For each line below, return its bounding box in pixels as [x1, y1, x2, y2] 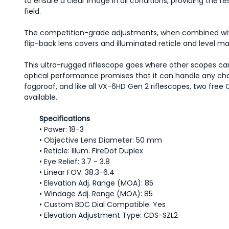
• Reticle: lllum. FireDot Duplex [39, 146, 143, 156]
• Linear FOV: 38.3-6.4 [39, 167, 114, 177]
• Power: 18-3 [39, 124, 84, 134]
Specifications [39, 113, 90, 124]
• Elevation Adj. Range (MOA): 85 [39, 178, 153, 188]
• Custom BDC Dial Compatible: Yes [39, 199, 166, 210]
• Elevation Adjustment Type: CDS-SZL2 [39, 210, 178, 220]
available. [24, 92, 57, 102]
